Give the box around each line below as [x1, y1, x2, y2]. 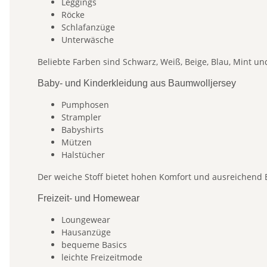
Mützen [61, 136, 92, 148]
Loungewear [61, 214, 110, 226]
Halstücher [61, 149, 105, 161]
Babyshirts [61, 124, 104, 136]
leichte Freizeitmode [61, 252, 142, 263]
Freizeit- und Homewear [38, 193, 139, 204]
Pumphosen [61, 99, 109, 111]
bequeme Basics [61, 239, 127, 251]
